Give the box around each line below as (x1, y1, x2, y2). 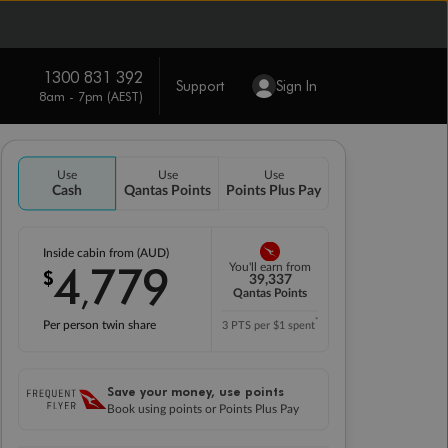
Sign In (275, 76, 317, 95)
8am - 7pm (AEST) (38, 87, 143, 104)
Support (175, 76, 224, 95)
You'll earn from (229, 261, 311, 274)
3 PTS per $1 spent (222, 320, 315, 332)
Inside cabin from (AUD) (43, 247, 172, 259)
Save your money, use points (107, 383, 284, 399)
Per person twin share (43, 319, 156, 331)
